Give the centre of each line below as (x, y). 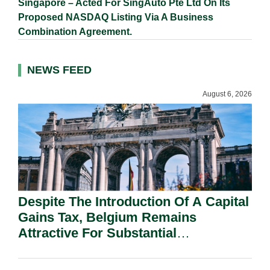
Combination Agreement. (75, 31)
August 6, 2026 (227, 94)
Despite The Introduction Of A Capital (133, 201)
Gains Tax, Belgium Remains (107, 217)
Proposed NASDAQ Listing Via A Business (116, 17)
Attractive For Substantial (97, 233)
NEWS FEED (59, 70)
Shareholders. (62, 248)
